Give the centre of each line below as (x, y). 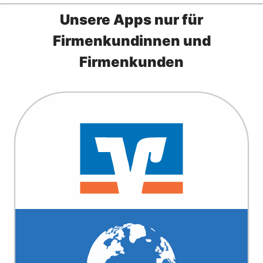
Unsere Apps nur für (131, 19)
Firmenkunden (131, 62)
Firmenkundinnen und (131, 41)
